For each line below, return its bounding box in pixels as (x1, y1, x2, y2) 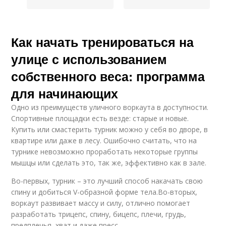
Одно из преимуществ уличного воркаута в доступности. (11, 102, 209, 112)
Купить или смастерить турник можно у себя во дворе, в (11, 125, 208, 134)
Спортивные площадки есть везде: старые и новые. (11, 114, 189, 123)
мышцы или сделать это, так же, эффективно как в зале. (11, 158, 207, 167)
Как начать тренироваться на (11, 33, 194, 51)
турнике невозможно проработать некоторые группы (11, 147, 198, 156)
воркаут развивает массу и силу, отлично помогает (11, 198, 191, 208)
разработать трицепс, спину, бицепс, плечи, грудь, (11, 209, 187, 219)
